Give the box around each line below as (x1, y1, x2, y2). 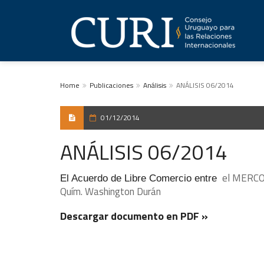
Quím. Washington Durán (60, 184, 161, 199)
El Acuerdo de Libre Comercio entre (60, 173, 220, 184)
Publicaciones (90, 80, 133, 91)
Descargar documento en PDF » (60, 208, 208, 224)
